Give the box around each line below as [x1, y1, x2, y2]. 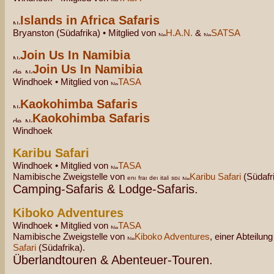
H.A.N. [166, 28, 193, 38]
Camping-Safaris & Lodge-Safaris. [13, 182, 198, 196]
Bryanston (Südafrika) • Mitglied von [13, 28, 158, 38]
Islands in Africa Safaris [20, 13, 160, 27]
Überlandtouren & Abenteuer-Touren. [13, 253, 213, 267]
